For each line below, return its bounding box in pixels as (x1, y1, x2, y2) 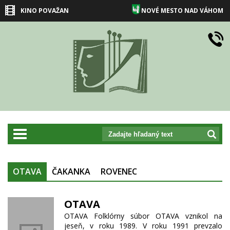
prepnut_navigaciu (20, 128, 87, 137)
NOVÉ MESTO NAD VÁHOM (141, 6, 223, 15)
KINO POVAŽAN (21, 6, 69, 15)
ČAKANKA (52, 166, 90, 177)
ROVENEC (101, 166, 137, 177)
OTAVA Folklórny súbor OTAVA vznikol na (64, 211, 222, 221)
